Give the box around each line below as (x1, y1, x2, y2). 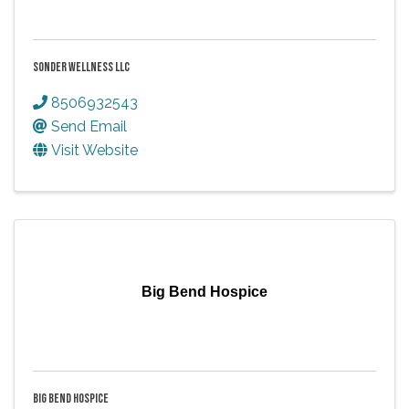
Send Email (51, 117, 127, 135)
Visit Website (51, 141, 138, 159)
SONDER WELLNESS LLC (33, 58, 130, 75)
